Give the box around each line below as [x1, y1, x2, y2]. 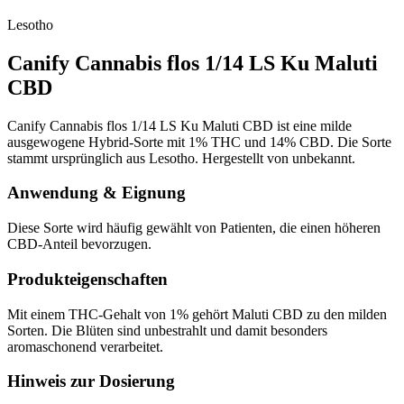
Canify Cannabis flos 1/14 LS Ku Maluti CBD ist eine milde [7, 117, 352, 133]
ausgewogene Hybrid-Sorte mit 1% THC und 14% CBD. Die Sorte [7, 133, 391, 150]
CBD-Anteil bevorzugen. [7, 236, 151, 252]
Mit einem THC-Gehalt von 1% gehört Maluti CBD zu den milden [7, 306, 387, 322]
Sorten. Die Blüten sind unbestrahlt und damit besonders [7, 322, 327, 338]
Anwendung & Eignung [7, 183, 186, 203]
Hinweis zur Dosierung [7, 372, 175, 391]
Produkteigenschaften [7, 269, 168, 289]
